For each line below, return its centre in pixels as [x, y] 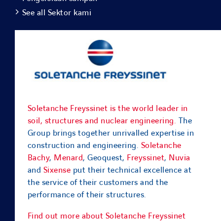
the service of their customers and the [98, 182]
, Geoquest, [105, 158]
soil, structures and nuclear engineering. [102, 121]
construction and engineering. [84, 145]
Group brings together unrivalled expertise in [111, 133]
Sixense [57, 170]
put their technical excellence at [131, 170]
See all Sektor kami [57, 13]
